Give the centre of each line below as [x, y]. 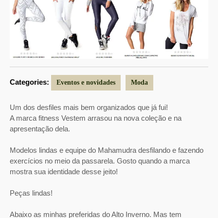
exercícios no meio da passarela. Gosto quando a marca [100, 161]
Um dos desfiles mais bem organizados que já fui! [89, 108]
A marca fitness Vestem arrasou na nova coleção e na [96, 118]
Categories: [29, 82]
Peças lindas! [31, 193]
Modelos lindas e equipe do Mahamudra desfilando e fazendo [107, 150]
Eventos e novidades [86, 83]
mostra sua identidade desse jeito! [64, 172]
